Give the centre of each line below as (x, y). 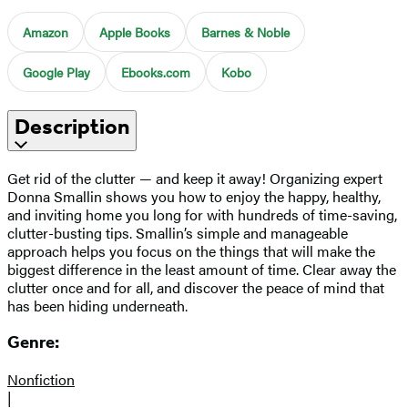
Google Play (56, 71)
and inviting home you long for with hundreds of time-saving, (202, 214)
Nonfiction (41, 380)
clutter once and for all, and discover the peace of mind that (196, 287)
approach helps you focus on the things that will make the (191, 250)
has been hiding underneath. (97, 305)
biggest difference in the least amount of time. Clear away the (202, 269)
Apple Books (135, 31)
